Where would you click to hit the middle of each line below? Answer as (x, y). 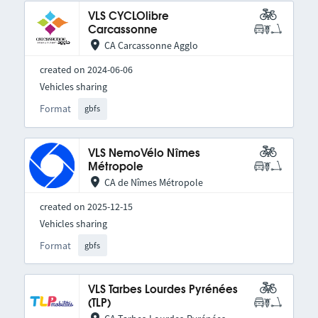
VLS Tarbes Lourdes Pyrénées (163, 290)
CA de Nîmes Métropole (153, 182)
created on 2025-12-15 (86, 206)
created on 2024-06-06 (86, 70)
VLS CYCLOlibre (128, 17)
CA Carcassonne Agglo (151, 46)
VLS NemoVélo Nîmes (144, 153)
